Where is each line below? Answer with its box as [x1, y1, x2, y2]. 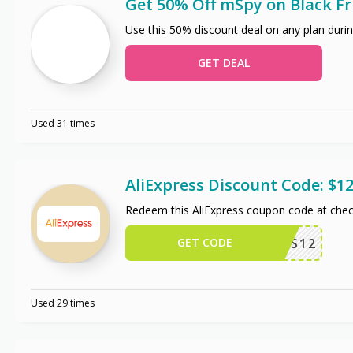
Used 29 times [30, 295, 95, 310]
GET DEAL [197, 54, 250, 70]
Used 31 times [30, 116, 95, 130]
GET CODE [176, 234, 232, 250]
